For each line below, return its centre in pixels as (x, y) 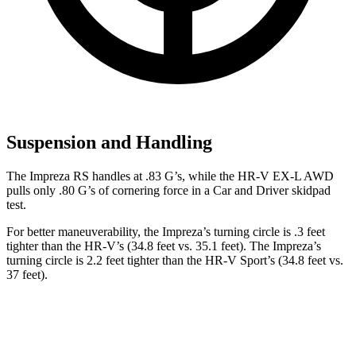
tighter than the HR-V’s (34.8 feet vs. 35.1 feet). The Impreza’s (164, 246)
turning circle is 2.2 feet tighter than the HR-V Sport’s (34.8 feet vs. (175, 260)
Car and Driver (251, 190)
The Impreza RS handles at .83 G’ (92, 176)
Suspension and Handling (109, 142)
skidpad (310, 190)
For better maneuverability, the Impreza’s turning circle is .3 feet (166, 231)
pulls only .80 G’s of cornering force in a (110, 190)
